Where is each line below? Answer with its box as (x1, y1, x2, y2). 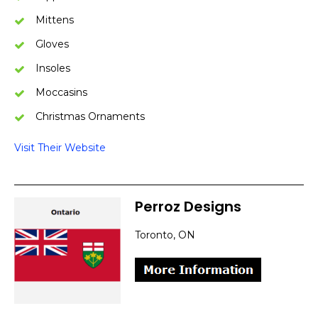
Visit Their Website (14, 141, 106, 154)
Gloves (35, 38, 69, 50)
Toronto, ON (135, 229, 195, 241)
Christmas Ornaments (35, 110, 145, 123)
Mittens (35, 13, 74, 26)
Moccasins (35, 86, 87, 99)
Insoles (35, 62, 70, 75)
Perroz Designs (135, 197, 241, 216)
